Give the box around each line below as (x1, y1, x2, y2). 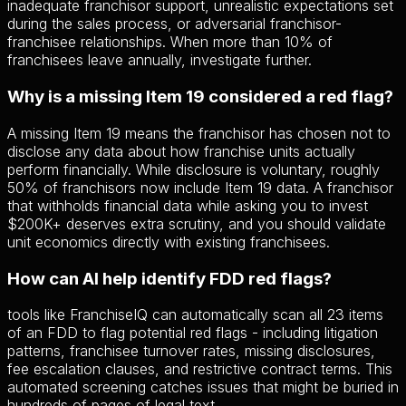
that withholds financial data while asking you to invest (7, 196, 368, 215)
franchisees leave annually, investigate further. (7, 51, 312, 70)
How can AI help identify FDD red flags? (7, 267, 332, 289)
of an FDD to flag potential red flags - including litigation (7, 324, 378, 343)
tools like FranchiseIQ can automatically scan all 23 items (7, 305, 383, 324)
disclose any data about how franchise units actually (7, 141, 355, 160)
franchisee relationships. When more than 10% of (7, 33, 333, 52)
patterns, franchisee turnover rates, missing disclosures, (7, 342, 375, 361)
